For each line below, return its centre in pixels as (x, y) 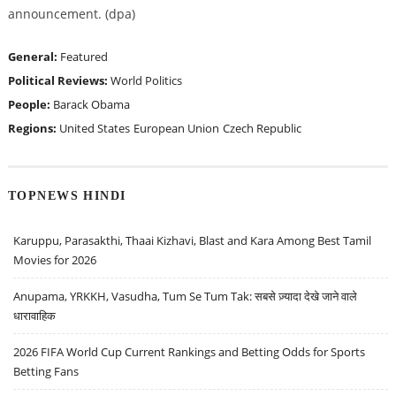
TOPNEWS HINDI (67, 196)
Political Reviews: (59, 80)
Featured (84, 56)
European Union (176, 128)
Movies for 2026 (55, 260)
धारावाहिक (35, 316)
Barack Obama (91, 104)
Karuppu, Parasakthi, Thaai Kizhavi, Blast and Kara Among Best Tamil (193, 241)
